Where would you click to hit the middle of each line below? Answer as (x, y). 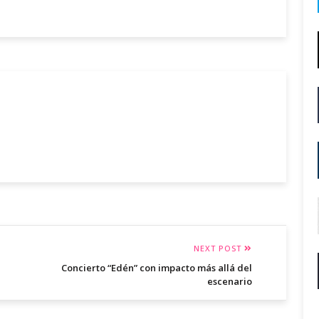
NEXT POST (219, 249)
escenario (230, 282)
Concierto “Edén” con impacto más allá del (157, 268)
